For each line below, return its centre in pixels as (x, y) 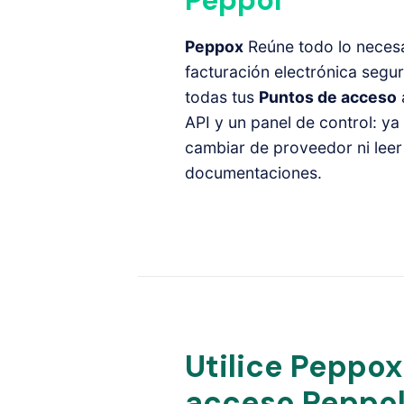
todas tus (221, 97)
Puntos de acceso (327, 97)
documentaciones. (253, 173)
